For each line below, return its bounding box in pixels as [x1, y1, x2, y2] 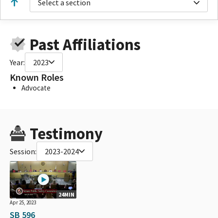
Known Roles [10, 71, 64, 84]
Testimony [29, 123, 103, 144]
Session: [10, 146, 36, 156]
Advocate [21, 83, 51, 92]
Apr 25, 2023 [10, 199, 36, 206]
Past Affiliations [29, 34, 141, 54]
